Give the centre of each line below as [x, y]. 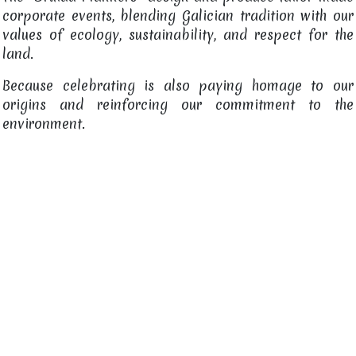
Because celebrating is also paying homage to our [178, 86]
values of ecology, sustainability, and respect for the [178, 35]
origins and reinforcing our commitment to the [178, 105]
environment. [44, 124]
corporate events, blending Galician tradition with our [178, 16]
